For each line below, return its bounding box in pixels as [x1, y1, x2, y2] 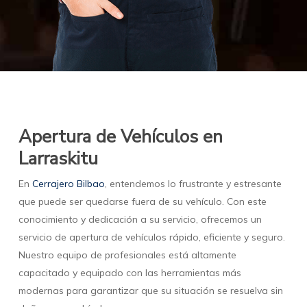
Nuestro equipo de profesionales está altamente [18, 249, 236, 262]
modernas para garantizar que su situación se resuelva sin [18, 284, 283, 297]
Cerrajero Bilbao [32, 177, 105, 191]
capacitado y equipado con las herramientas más [18, 267, 241, 280]
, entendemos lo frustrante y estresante [104, 177, 282, 191]
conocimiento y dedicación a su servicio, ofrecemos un [18, 213, 262, 226]
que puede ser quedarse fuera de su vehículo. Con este [18, 195, 267, 208]
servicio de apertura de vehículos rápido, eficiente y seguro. [18, 231, 285, 244]
